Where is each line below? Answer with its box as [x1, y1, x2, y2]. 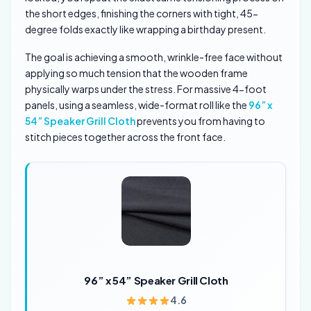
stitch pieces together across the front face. [25, 131, 226, 144]
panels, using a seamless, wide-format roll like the [25, 99, 249, 112]
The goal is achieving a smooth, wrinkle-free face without [25, 51, 283, 64]
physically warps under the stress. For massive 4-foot [25, 83, 267, 96]
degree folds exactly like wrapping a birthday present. [25, 23, 266, 36]
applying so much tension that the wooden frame [25, 67, 248, 80]
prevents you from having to [135, 115, 265, 128]
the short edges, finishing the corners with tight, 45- [25, 7, 258, 20]
